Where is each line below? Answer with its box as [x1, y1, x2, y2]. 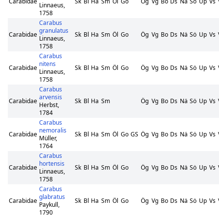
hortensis [39, 159, 65, 168]
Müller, [39, 134, 57, 142]
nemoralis [39, 126, 66, 134]
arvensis [39, 93, 62, 101]
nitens [39, 60, 56, 68]
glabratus [39, 193, 65, 201]
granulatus [39, 26, 68, 35]
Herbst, [39, 101, 59, 109]
